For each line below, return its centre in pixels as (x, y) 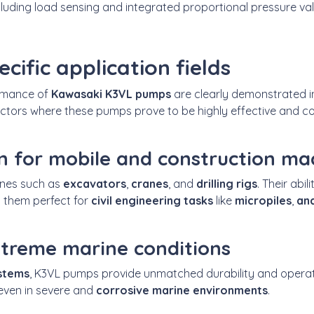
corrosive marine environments (182, 290)
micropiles (263, 200)
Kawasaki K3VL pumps (112, 94)
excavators (95, 183)
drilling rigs (227, 183)
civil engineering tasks (153, 200)
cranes (148, 183)
